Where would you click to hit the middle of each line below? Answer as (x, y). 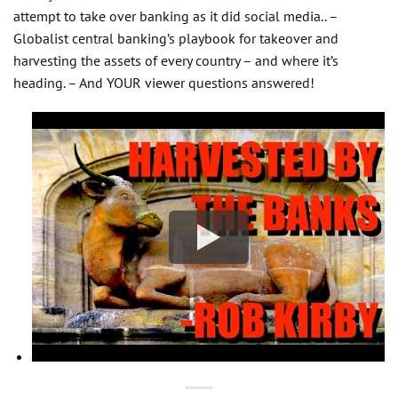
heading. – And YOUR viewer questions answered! (164, 82)
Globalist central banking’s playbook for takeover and (176, 38)
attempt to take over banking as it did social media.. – (175, 16)
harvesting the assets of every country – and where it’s (176, 60)
